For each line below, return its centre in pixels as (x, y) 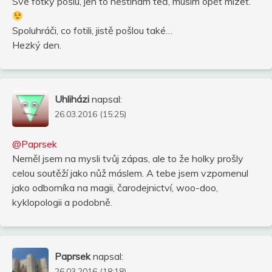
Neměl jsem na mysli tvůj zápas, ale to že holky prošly (128, 158)
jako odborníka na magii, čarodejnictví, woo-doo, (115, 187)
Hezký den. (37, 45)
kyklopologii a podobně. (62, 202)
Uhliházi (72, 99)
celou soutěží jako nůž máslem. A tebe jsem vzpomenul (130, 173)
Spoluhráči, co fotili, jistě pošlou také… (92, 30)
